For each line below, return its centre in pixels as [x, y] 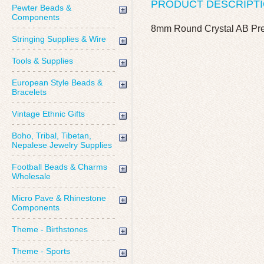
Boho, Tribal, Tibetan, [52, 136]
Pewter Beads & [42, 8]
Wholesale [31, 176]
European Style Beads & [57, 82]
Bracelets [29, 92]
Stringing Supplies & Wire [59, 39]
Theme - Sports [41, 251]
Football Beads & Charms [60, 167]
